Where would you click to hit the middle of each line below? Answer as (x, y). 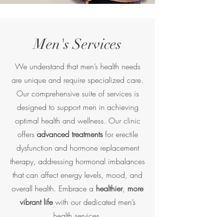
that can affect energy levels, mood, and (77, 175)
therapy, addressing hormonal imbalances (77, 161)
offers (27, 134)
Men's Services (77, 44)
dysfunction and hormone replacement (77, 148)
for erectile (120, 134)
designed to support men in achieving (77, 107)
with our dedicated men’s (94, 202)
